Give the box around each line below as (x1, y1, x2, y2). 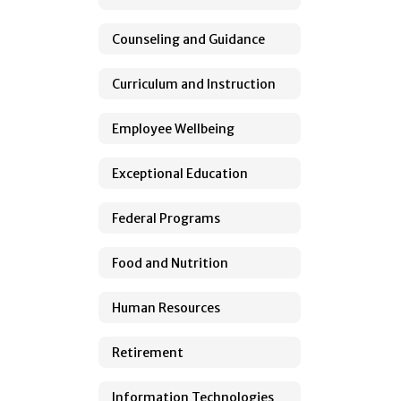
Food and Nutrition (112, 254, 228, 271)
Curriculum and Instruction (112, 75, 276, 92)
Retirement (112, 344, 183, 361)
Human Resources (112, 299, 220, 316)
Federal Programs (112, 209, 220, 226)
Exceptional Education (112, 165, 248, 182)
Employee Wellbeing (112, 120, 235, 137)
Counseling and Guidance (112, 30, 265, 47)
